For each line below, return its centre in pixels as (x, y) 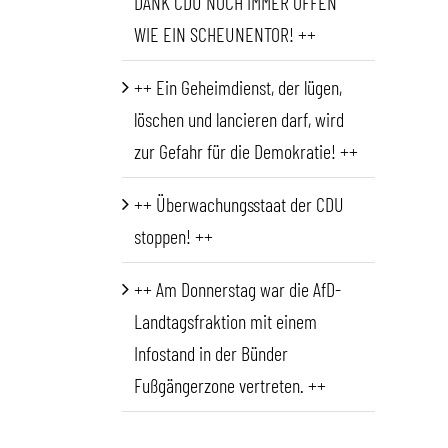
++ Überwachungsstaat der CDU (239, 204)
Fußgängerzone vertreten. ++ (230, 385)
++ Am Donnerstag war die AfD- (237, 289)
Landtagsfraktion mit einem (225, 321)
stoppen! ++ (173, 236)
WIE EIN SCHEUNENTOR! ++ (225, 34)
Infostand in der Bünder (211, 353)
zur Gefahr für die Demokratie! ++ (246, 151)
